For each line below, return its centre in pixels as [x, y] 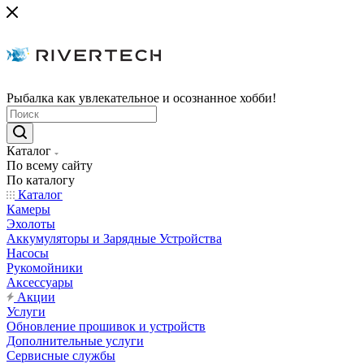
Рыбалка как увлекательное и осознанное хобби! [141, 98]
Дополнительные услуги [75, 341]
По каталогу [41, 180]
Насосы [28, 253]
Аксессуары [40, 282]
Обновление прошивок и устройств [106, 326]
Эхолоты [31, 224]
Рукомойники [45, 268]
